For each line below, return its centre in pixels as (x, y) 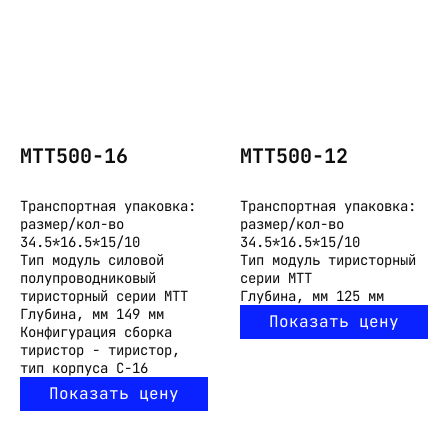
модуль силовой (108, 259)
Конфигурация (68, 331)
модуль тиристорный (344, 259)
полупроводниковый (88, 277)
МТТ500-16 (74, 156)
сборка (148, 331)
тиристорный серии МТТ (104, 295)
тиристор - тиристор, (100, 349)
